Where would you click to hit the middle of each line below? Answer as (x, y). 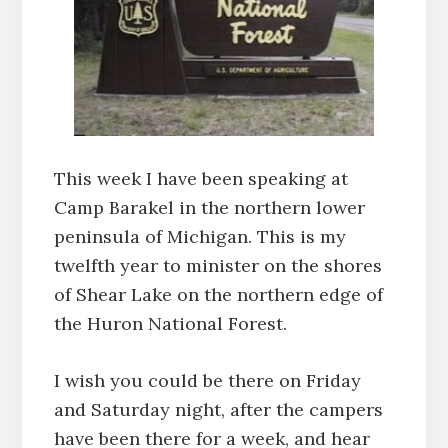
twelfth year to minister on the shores (217, 265)
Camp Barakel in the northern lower (209, 207)
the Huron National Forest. (170, 323)
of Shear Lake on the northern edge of (218, 294)
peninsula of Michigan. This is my (199, 236)
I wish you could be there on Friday (207, 380)
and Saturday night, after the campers (218, 409)
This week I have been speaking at (200, 178)
